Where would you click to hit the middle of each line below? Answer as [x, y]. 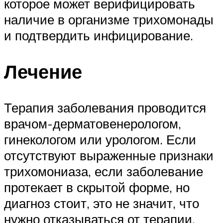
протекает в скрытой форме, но [97, 187]
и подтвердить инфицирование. [99, 36]
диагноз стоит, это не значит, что [102, 203]
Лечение [43, 72]
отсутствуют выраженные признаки [109, 156]
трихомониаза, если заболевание [104, 171]
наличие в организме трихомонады [109, 20]
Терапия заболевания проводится [105, 108]
